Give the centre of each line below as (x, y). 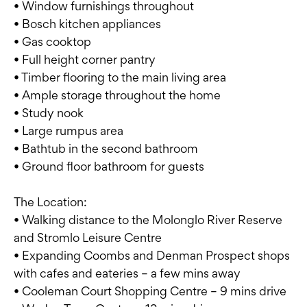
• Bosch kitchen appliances (87, 24)
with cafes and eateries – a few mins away (127, 273)
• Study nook (49, 113)
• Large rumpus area (69, 131)
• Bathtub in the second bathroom (106, 149)
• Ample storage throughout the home (117, 95)
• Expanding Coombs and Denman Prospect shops (152, 256)
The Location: (50, 202)
